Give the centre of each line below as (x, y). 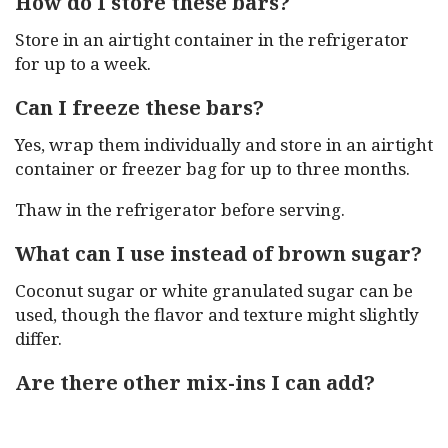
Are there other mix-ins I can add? (195, 382)
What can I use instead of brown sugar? (218, 253)
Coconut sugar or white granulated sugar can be (214, 290)
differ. (38, 338)
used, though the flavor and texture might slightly (217, 314)
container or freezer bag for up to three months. (212, 168)
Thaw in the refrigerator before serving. (180, 209)
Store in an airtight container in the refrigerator (212, 39)
